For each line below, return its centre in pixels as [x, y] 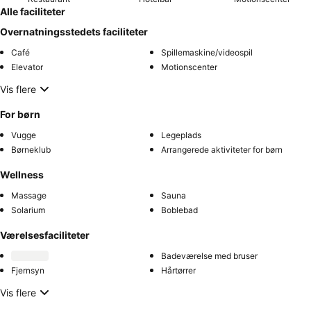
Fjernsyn [28, 271]
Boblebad [179, 210]
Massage [29, 196]
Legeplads [181, 135]
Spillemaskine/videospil [207, 53]
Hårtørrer [178, 271]
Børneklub [31, 150]
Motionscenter [189, 67]
